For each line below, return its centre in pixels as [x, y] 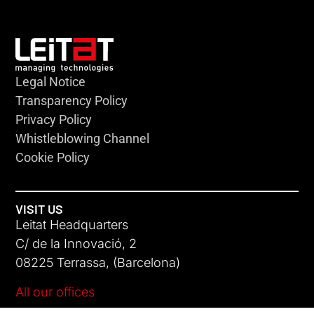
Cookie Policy [53, 157]
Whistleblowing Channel [83, 138]
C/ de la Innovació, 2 [76, 244]
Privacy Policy [54, 119]
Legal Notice [51, 81]
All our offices [55, 292]
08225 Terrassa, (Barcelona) [98, 263]
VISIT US [40, 209]
